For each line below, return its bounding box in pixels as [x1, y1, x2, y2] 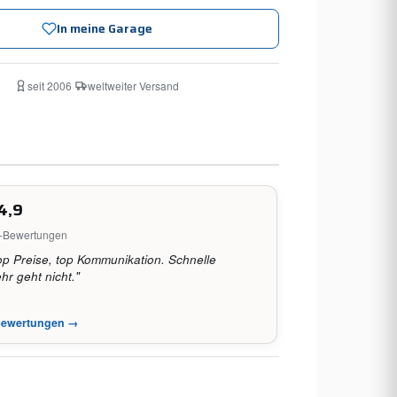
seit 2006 [27, 77, 72, 93]
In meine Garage [56, 18, 152, 38]
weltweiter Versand [88, 77, 179, 93]
